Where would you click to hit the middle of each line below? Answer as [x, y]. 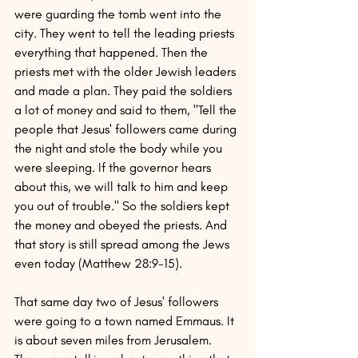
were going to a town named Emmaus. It [126, 321]
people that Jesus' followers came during [127, 129]
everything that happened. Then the [113, 52]
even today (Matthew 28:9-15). [98, 263]
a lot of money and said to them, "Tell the [127, 110]
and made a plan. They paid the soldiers [125, 91]
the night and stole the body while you [120, 148]
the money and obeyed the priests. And [122, 225]
